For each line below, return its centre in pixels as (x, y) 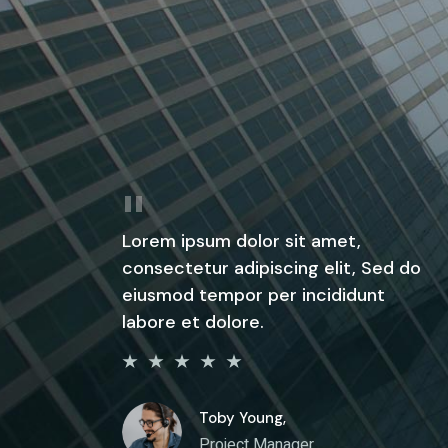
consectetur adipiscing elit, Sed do (271, 268)
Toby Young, (242, 418)
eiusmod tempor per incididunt (253, 295)
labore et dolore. (193, 322)
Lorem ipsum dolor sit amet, (241, 241)
